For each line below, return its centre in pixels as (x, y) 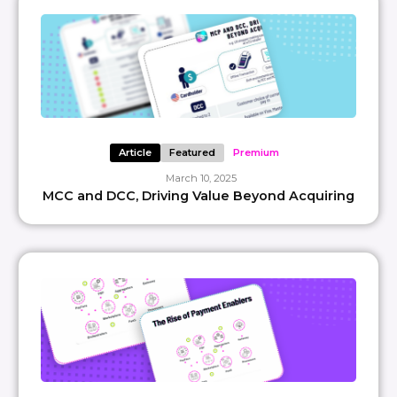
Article (135, 152)
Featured (192, 152)
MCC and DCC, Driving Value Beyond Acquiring (198, 196)
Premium (256, 152)
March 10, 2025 (201, 178)
